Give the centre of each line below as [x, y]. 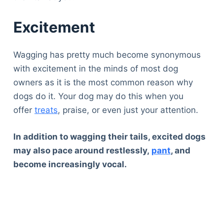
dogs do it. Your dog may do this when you [98, 96]
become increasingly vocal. [70, 164]
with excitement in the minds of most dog [95, 69]
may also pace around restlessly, [82, 150]
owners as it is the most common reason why [103, 83]
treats [46, 110]
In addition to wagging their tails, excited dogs [109, 136]
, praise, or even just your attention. [128, 110]
